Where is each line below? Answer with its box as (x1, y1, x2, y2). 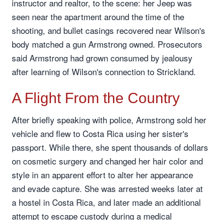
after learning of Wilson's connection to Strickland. (12, 65, 196, 78)
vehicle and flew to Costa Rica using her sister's (12, 127, 189, 139)
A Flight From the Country (12, 90, 180, 106)
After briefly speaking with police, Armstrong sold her (12, 113, 206, 126)
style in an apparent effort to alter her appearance (12, 168, 193, 181)
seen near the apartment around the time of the (12, 10, 184, 23)
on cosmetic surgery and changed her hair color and (12, 155, 203, 167)
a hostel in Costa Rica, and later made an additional (12, 196, 201, 208)
